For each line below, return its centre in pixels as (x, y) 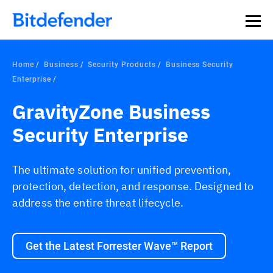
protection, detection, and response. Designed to (133, 186)
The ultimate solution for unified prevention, (122, 170)
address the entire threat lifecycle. (99, 203)
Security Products (122, 64)
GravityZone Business (111, 112)
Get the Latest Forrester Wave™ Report (119, 246)
